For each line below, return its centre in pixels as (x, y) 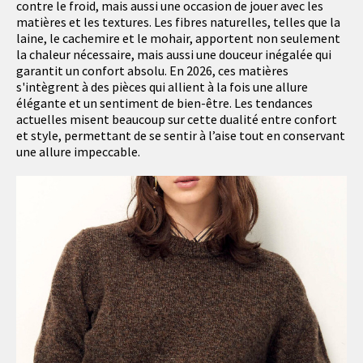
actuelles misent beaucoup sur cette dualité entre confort (177, 120)
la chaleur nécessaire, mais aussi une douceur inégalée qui (174, 55)
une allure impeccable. (78, 152)
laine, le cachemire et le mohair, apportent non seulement (178, 38)
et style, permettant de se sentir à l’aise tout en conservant (181, 136)
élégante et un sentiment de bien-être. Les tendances (164, 103)
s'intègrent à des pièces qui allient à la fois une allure (162, 87)
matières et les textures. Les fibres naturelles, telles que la (178, 22)
